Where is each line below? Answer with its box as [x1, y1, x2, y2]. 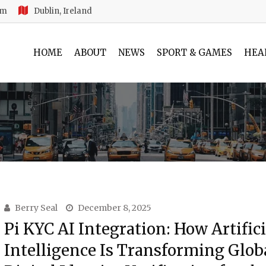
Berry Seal [14, 202, 58, 213]
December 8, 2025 [77, 202, 151, 213]
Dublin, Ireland [34, 6, 92, 16]
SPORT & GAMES [156, 47, 232, 58]
